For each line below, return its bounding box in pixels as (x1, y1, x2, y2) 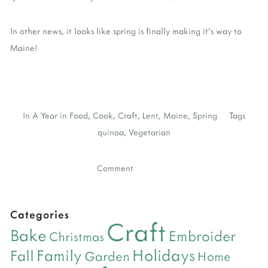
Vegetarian (129, 126, 170, 138)
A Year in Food (32, 109, 88, 121)
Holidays (132, 244, 195, 266)
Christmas (49, 227, 104, 245)
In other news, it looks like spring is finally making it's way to (10, 25, 242, 36)
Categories (10, 206, 69, 222)
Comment (96, 162, 133, 174)
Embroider (169, 226, 236, 246)
